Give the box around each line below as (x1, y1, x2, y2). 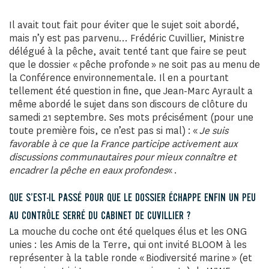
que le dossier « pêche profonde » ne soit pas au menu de (9, 58, 260, 71)
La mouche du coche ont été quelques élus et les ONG (9, 225, 247, 238)
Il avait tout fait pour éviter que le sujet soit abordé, (9, 19, 240, 31)
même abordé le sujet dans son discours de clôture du (9, 98, 247, 110)
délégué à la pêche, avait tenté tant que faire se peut (9, 45, 247, 58)
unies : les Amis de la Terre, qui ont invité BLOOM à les (9, 238, 247, 251)
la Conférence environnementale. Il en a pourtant (9, 71, 229, 84)
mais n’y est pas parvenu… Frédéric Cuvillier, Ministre (9, 32, 244, 44)
